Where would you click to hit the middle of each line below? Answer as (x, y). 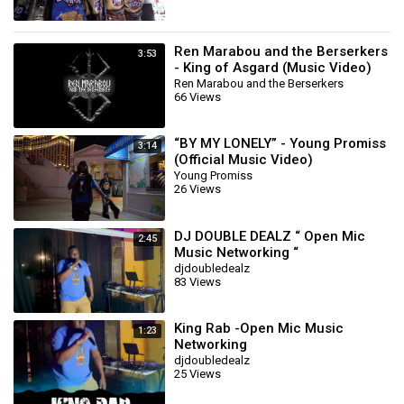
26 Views (197, 189)
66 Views (197, 96)
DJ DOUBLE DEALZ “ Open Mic (270, 236)
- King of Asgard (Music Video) (273, 67)
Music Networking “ (236, 252)
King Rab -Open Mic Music (259, 328)
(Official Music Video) (243, 160)
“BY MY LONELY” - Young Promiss (280, 143)
